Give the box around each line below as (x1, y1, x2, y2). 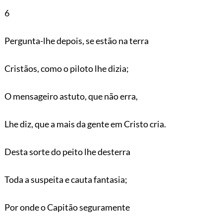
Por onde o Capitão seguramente (4, 201, 130, 213)
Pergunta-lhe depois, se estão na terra (4, 35, 149, 46)
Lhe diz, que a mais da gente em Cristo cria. (4, 118, 166, 129)
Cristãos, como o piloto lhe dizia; (4, 62, 129, 74)
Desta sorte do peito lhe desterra (4, 146, 130, 157)
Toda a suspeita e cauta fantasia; (4, 173, 127, 185)
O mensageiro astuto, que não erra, (4, 90, 138, 102)
